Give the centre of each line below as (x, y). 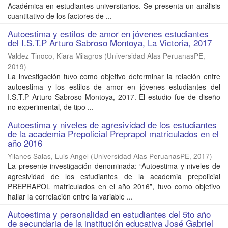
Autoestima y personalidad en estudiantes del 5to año (109, 214)
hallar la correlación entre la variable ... (70, 197)
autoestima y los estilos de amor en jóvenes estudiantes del (114, 87)
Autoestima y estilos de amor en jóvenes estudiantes (108, 34)
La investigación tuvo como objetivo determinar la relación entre (114, 77)
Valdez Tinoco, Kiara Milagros (55, 56)
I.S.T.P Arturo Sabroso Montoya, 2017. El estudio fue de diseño (114, 97)
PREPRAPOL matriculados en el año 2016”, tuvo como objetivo (114, 187)
